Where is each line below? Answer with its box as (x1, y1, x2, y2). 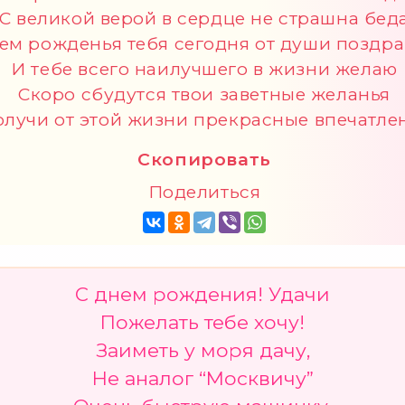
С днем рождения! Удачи (75, 282, 330, 306)
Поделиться (147, 181, 261, 203)
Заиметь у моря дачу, (95, 338, 310, 362)
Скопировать (137, 148, 271, 171)
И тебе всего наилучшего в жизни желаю (11, 58, 398, 80)
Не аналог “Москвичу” (91, 366, 314, 390)
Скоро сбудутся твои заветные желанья (18, 83, 391, 106)
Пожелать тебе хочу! (100, 310, 305, 334)
